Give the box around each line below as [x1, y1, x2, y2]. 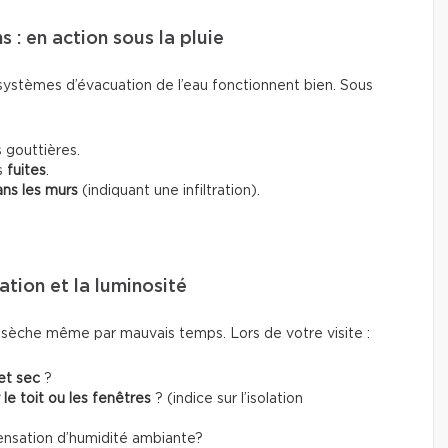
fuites [7, 163, 46, 178]
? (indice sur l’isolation [151, 391, 303, 406]
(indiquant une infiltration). [78, 183, 260, 198]
